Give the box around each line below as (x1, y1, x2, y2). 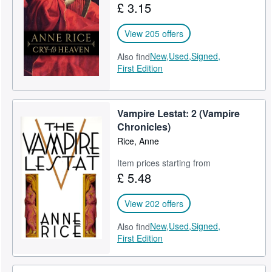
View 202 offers (124, 197, 184, 209)
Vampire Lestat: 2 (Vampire (117, 106, 240, 120)
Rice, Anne (117, 135, 160, 147)
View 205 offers (124, 27, 184, 39)
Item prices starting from (117, 157, 211, 169)
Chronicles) (117, 120, 171, 134)
